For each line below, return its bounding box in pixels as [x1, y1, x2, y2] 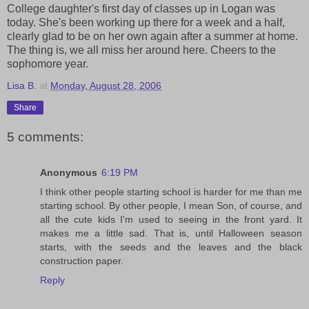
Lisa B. [7, 80, 37, 92]
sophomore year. [7, 58, 88, 70]
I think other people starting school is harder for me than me [40, 186, 302, 198]
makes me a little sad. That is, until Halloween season [40, 228, 302, 239]
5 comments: [7, 129, 83, 144]
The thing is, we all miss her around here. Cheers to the [7, 44, 276, 57]
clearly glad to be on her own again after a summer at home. [7, 30, 298, 43]
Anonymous [40, 167, 97, 179]
